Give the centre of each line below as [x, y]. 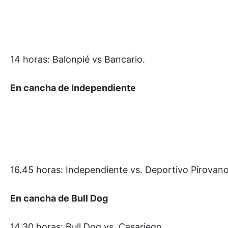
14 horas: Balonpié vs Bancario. [78, 59]
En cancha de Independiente [73, 88]
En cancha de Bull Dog [59, 198]
